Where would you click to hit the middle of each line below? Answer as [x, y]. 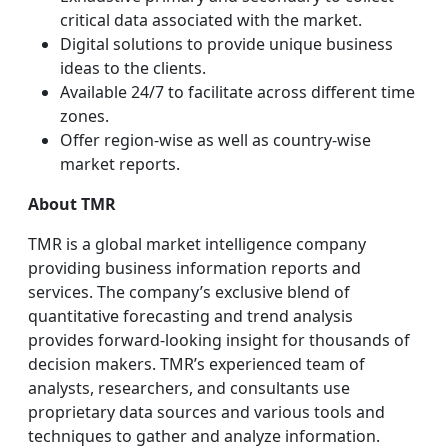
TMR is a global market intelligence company [197, 244]
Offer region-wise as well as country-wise [215, 140]
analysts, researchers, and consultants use [189, 388]
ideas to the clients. [133, 68]
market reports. [122, 164]
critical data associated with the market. [211, 20]
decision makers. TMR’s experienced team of [196, 364]
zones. [84, 116]
